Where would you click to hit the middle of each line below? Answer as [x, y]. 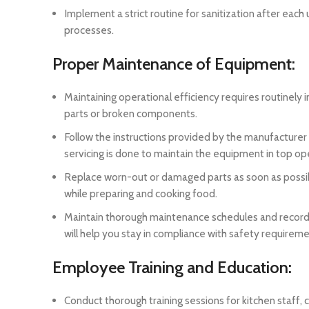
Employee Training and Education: [172, 268]
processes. [89, 30]
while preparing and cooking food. [141, 194]
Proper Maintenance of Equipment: [174, 64]
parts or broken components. [131, 114]
